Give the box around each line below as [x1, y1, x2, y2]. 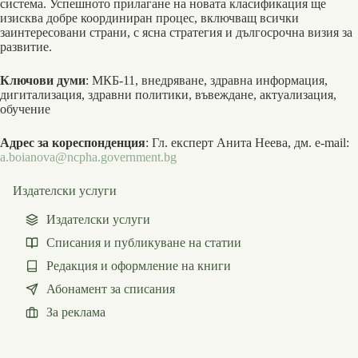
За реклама [46, 304, 105, 319]
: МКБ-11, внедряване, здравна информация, [86, 74, 328, 87]
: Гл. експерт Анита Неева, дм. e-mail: [145, 136, 349, 149]
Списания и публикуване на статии [46, 235, 241, 249]
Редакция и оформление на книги [46, 258, 231, 272]
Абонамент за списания [46, 281, 175, 296]
